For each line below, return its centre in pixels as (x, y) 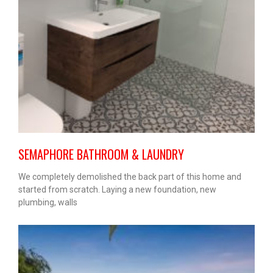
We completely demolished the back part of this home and (130, 177)
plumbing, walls (48, 203)
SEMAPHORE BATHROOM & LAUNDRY (101, 154)
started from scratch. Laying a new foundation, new (117, 190)
